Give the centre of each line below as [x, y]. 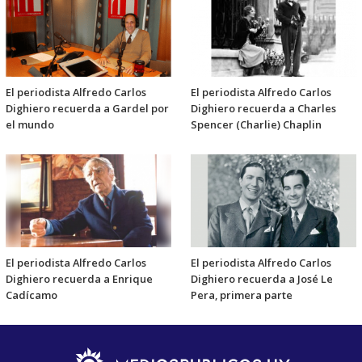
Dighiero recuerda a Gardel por [87, 109]
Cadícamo [32, 295]
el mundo [30, 125]
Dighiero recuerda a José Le [262, 278]
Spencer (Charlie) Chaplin [256, 125]
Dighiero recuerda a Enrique [79, 278]
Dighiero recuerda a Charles [263, 109]
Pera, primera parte [242, 295]
